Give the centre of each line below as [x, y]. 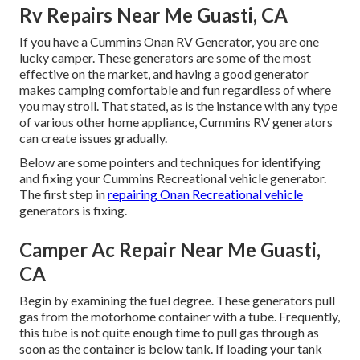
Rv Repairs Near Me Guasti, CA [153, 15]
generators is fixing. [73, 211]
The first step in [63, 194]
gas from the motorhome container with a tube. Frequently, [180, 317]
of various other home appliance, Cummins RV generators [176, 122]
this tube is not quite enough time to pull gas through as [169, 333]
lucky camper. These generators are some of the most [165, 58]
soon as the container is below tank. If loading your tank [171, 349]
